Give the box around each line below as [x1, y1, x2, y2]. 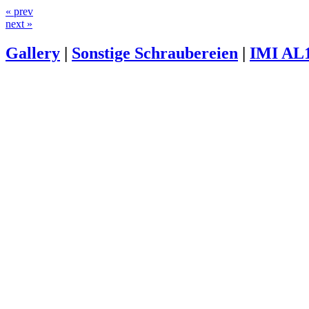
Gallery [6, 43, 60, 62]
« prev [6, 6, 33, 17]
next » [6, 18, 32, 30]
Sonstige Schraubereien [72, 43, 238, 62]
